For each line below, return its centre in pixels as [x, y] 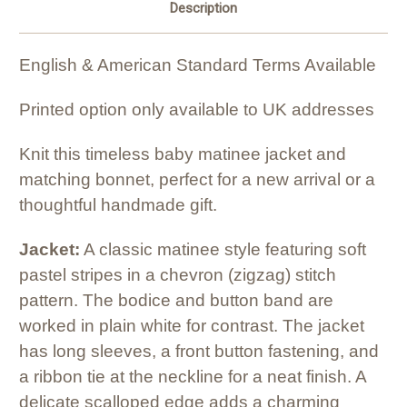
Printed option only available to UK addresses [197, 110]
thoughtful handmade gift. [118, 205]
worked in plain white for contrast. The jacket [192, 326]
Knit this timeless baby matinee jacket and [183, 154]
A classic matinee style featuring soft [223, 250]
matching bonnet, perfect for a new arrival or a [197, 180]
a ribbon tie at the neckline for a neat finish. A [193, 377]
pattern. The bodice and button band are [176, 301]
